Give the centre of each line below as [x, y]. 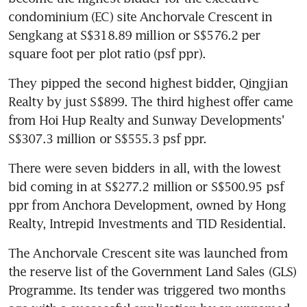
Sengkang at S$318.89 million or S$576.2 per [134, 35]
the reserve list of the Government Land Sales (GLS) [152, 271]
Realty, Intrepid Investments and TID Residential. [147, 223]
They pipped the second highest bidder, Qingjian [148, 83]
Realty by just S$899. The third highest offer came [151, 101]
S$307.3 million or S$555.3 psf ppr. [108, 138]
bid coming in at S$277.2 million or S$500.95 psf [146, 186]
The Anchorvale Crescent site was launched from [148, 253]
